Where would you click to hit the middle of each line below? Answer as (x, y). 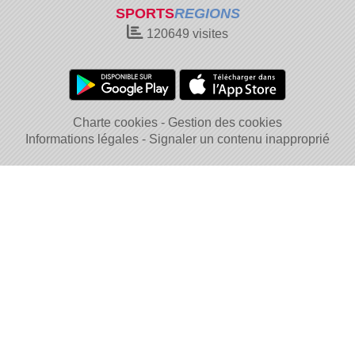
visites (209, 34)
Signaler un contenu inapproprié (239, 139)
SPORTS (145, 13)
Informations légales (82, 139)
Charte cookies (115, 122)
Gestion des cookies (225, 122)
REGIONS (207, 13)
